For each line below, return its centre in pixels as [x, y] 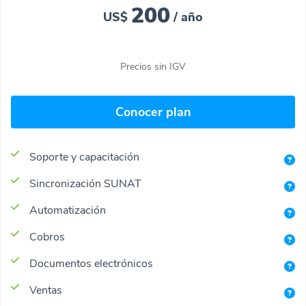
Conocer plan [153, 112]
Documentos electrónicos [91, 264]
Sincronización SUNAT [85, 184]
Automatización [68, 210]
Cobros [47, 237]
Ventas [46, 290]
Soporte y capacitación [84, 157]
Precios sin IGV [153, 67]
